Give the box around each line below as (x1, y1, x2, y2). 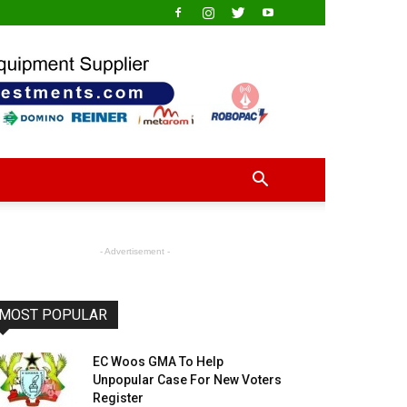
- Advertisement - (99, 246, 170, 256)
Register (93, 391, 144, 405)
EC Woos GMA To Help (93, 354, 223, 369)
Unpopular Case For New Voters (93, 372, 282, 387)
